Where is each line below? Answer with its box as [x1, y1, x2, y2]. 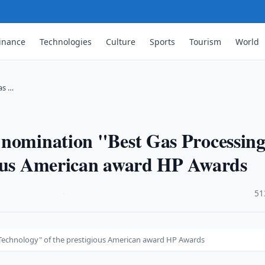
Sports [150, 35, 176, 47]
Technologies [40, 35, 92, 47]
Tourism [189, 35, 222, 47]
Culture [106, 35, 136, 47]
